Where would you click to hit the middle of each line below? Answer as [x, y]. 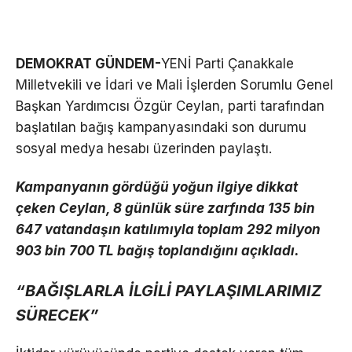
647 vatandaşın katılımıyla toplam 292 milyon [168, 229]
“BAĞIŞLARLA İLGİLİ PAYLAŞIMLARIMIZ [169, 291]
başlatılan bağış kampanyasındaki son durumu [161, 127]
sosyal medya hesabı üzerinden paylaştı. [144, 148]
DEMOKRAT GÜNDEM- [88, 63]
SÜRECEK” [57, 315]
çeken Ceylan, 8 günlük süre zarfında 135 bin [165, 208]
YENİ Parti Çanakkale [227, 63]
